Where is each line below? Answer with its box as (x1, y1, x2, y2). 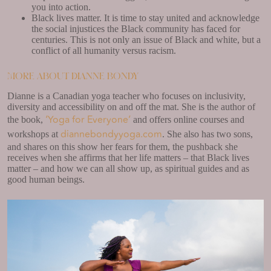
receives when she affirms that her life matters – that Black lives (7, 152, 249, 163)
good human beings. (7, 174, 85, 185)
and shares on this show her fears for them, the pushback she (7, 142, 238, 152)
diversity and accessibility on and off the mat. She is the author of (7, 102, 255, 113)
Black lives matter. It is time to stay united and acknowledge (31, 12, 260, 23)
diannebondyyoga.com (60, 127, 162, 142)
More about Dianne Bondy (7, 72, 139, 80)
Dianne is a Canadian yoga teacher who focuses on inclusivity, (7, 91, 246, 102)
